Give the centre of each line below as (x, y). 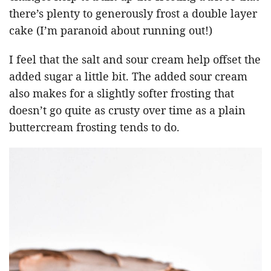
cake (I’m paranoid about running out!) (111, 31)
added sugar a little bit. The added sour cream (128, 77)
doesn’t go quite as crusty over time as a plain (127, 110)
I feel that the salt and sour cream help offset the (135, 60)
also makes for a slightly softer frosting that (122, 93)
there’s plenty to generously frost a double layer (133, 14)
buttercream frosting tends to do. (94, 127)
